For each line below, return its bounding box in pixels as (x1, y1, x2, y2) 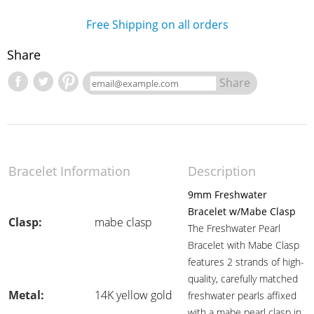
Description (188, 163, 256, 179)
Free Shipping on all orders (86, 17, 228, 32)
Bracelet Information (8, 163, 130, 179)
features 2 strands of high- (188, 255, 304, 268)
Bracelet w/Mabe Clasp (188, 205, 296, 218)
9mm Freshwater (188, 188, 267, 201)
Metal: (8, 287, 44, 303)
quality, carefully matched (188, 272, 298, 285)
